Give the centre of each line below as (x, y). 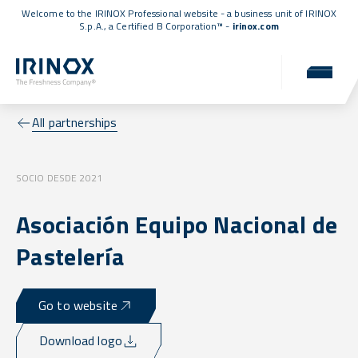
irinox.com (255, 26)
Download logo (81, 341)
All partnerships (75, 123)
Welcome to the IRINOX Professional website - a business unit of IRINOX (179, 13)
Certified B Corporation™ (170, 26)
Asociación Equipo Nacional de (177, 225)
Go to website (78, 306)
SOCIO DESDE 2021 (59, 178)
